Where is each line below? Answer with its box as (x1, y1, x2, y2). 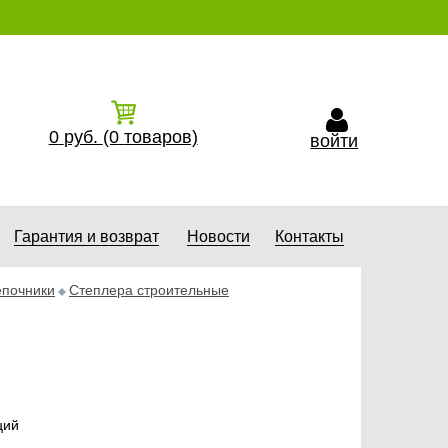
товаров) (123, 127, 198, 147)
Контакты (275, 228, 344, 245)
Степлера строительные (69, 282, 229, 298)
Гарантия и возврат (13, 228, 159, 245)
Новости (186, 228, 250, 245)
